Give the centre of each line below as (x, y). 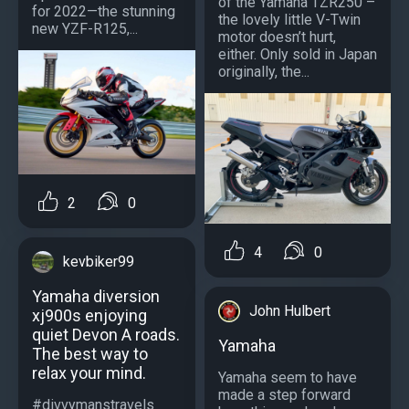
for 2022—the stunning (104, 12)
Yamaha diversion (96, 297)
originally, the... (264, 72)
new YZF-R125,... (85, 29)
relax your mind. (89, 373)
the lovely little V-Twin (289, 20)
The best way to (90, 354)
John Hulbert (290, 311)
